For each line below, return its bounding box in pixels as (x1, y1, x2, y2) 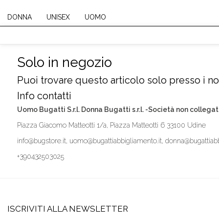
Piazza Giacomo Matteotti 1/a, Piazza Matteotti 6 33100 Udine (17, 121, 206, 129)
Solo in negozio (17, 54, 112, 70)
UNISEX (46, 13, 70, 21)
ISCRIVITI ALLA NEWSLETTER (10, 204, 128, 214)
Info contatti (17, 90, 71, 102)
